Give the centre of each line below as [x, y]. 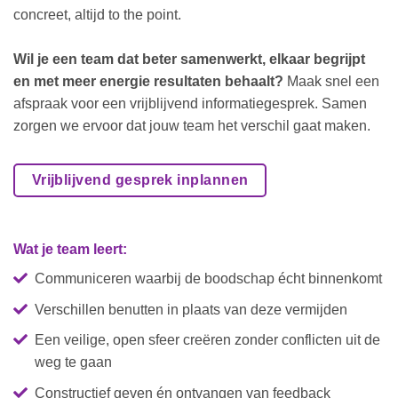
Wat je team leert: [70, 249]
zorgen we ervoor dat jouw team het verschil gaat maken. [192, 125]
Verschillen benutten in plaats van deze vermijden [191, 309]
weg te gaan [73, 362]
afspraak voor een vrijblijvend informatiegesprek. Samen [190, 103]
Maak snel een [333, 81]
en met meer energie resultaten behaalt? [150, 81]
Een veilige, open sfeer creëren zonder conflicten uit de [207, 340]
